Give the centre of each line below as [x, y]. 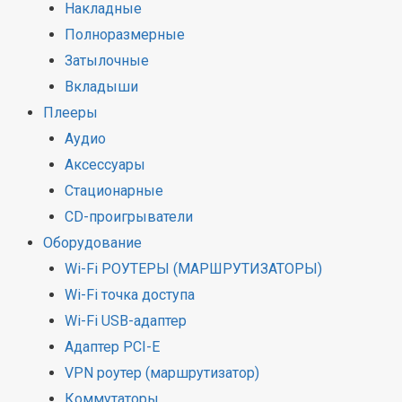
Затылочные [107, 61]
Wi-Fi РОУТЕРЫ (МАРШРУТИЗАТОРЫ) [193, 269]
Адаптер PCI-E [112, 347]
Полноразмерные [125, 35]
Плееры [70, 113]
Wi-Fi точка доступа [130, 295]
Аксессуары [105, 165]
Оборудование [92, 243]
